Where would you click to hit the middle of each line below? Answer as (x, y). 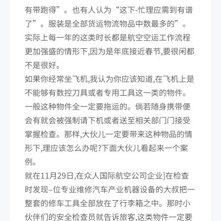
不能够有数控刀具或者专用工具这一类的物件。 (108, 92)
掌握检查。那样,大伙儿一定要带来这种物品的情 (109, 133)
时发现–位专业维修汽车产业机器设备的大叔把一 (110, 189)
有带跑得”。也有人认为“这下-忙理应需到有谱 (109, 9)
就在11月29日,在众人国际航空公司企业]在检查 (107, 175)
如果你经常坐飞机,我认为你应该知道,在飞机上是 (110, 78)
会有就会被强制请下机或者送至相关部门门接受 (108, 120)
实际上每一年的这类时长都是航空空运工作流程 (108, 37)
